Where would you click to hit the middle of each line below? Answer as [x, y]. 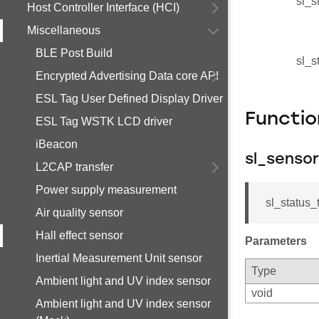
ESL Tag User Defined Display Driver [129, 99]
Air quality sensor [79, 213]
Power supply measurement [106, 190]
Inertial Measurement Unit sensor [119, 258]
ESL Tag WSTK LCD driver [104, 121]
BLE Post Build [74, 53]
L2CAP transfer [74, 167]
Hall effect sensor [79, 235]
